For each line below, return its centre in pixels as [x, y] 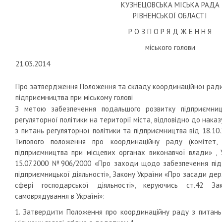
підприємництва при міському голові [74, 97]
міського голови [170, 47]
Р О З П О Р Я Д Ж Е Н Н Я [170, 31]
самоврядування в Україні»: [60, 196]
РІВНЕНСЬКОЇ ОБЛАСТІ [170, 16]
